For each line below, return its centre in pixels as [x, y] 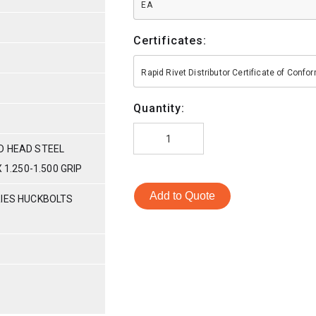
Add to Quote [183, 195]
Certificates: [170, 40]
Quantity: [159, 108]
